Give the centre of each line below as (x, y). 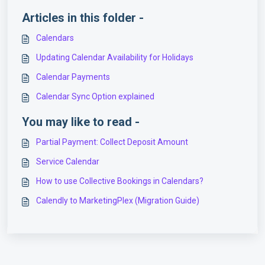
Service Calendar (68, 161)
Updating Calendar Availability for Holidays (115, 57)
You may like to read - (81, 122)
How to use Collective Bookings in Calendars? (120, 181)
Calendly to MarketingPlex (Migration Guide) (118, 200)
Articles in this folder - (83, 17)
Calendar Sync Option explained (95, 96)
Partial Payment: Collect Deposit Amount (112, 142)
